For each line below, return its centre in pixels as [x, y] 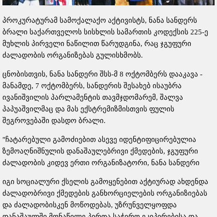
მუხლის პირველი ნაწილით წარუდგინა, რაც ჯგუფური [97, 44]
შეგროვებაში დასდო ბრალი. [54, 121]
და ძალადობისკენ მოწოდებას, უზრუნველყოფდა [90, 205]
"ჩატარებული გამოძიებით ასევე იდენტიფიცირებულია [99, 140]
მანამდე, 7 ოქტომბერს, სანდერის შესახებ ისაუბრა [92, 86]
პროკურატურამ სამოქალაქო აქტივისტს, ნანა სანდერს [100, 21]
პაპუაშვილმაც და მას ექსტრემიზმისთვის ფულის [88, 109]
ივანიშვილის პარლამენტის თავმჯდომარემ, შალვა [93, 98]
